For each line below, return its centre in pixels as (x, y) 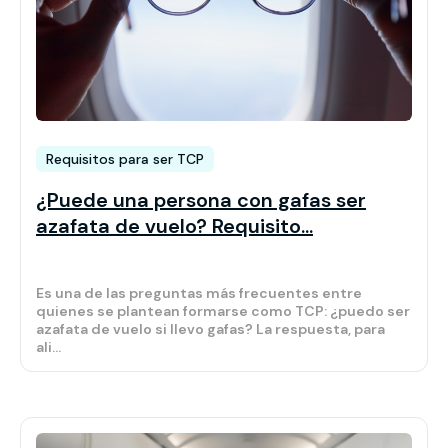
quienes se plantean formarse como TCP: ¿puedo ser (223, 311)
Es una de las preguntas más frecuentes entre (199, 293)
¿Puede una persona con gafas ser (201, 200)
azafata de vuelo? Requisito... (174, 226)
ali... (48, 347)
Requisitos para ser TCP (125, 159)
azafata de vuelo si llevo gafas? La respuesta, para (210, 329)
